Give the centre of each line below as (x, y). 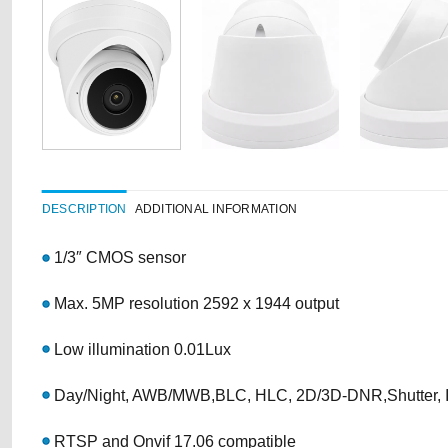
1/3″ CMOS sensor (118, 258)
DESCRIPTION (84, 209)
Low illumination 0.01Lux (140, 350)
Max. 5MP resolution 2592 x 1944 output (194, 304)
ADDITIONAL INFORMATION (216, 209)
